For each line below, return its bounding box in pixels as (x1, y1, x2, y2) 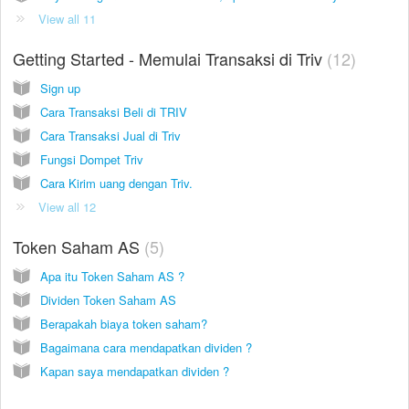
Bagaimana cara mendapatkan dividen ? (40, 338, 252, 356)
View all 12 (38, 197, 96, 215)
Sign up (40, 79, 80, 97)
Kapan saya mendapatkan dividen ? (40, 362, 229, 380)
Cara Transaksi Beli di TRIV (40, 102, 187, 121)
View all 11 (38, 9, 96, 27)
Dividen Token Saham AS (40, 290, 176, 309)
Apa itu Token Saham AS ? (40, 267, 184, 285)
